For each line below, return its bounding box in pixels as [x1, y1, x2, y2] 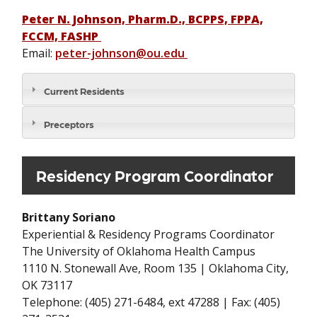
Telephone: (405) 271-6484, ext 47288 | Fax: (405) [22, 294, 280, 310]
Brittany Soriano [22, 209, 118, 225]
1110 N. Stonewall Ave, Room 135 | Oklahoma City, [22, 260, 289, 276]
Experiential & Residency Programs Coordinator [22, 226, 277, 242]
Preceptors [44, 117, 94, 130]
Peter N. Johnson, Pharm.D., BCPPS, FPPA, [22, 11, 263, 27]
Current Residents [44, 83, 125, 97]
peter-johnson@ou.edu [55, 45, 188, 61]
